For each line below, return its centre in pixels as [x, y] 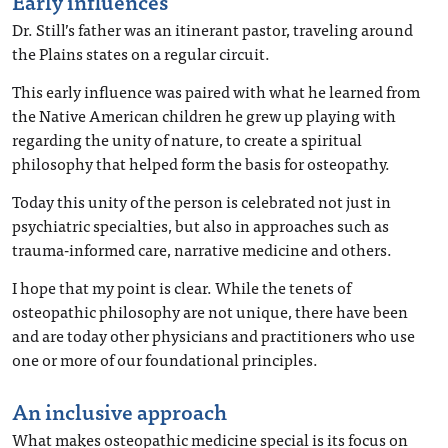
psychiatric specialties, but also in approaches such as [200, 225]
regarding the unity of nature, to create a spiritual [187, 139]
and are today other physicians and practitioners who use [213, 335]
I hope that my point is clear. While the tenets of [181, 287]
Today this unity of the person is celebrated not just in [201, 201]
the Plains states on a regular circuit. [141, 53]
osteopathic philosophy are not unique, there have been [210, 311]
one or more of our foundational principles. [165, 359]
